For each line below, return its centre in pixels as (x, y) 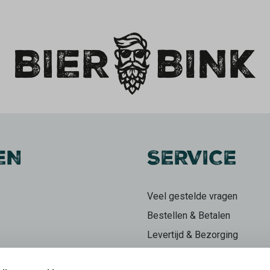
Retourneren (173, 254)
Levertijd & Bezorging (193, 235)
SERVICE (192, 161)
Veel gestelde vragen (192, 196)
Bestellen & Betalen (189, 216)
